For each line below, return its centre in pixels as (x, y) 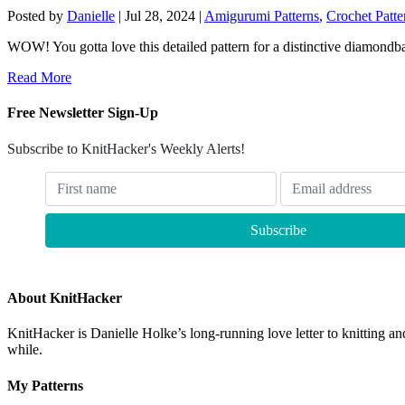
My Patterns (45, 385)
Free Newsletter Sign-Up (83, 113)
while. (25, 350)
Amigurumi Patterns (262, 16)
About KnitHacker (65, 298)
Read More (39, 78)
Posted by (37, 16)
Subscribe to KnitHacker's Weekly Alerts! (126, 148)
